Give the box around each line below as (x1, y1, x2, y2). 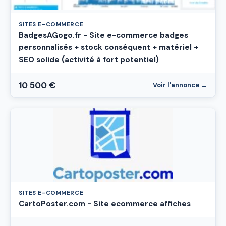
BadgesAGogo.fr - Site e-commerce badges (19, 30, 188, 40)
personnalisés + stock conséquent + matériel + (19, 42, 198, 52)
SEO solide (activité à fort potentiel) (19, 54, 159, 65)
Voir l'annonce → (153, 80, 207, 89)
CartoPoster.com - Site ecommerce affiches (19, 198, 191, 209)
